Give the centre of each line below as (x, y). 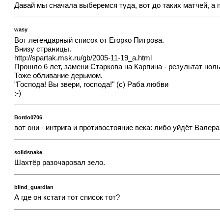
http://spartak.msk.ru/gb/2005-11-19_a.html (83, 58)
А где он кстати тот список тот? (67, 198)
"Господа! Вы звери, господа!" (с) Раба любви (92, 84)
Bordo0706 (28, 117)
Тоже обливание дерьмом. (59, 75)
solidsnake (28, 152)
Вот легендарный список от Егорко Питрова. (89, 40)
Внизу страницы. (43, 49)
